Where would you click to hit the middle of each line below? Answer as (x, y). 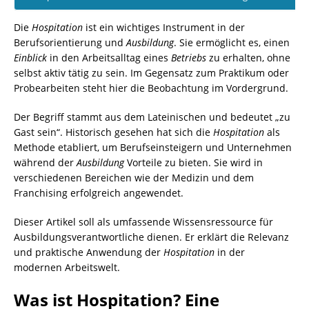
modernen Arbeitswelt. (67, 268)
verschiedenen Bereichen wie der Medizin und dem (134, 178)
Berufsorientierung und (70, 43)
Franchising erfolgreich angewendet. (99, 193)
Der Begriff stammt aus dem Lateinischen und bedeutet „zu (152, 117)
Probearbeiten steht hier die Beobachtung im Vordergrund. (151, 88)
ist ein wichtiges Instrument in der (164, 28)
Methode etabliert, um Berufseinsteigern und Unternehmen (153, 148)
